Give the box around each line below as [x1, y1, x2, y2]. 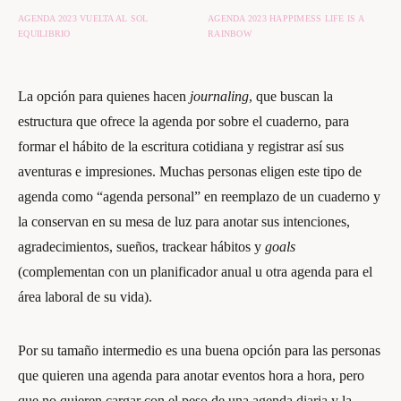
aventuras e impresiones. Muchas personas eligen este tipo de [18, 164, 362, 179]
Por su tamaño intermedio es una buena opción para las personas [18, 343, 380, 358]
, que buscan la [249, 89, 333, 104]
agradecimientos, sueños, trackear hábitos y [18, 239, 265, 254]
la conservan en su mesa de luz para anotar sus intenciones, [18, 214, 350, 229]
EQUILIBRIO [18, 29, 71, 38]
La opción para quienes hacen [18, 89, 190, 104]
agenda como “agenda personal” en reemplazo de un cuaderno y [18, 189, 380, 204]
